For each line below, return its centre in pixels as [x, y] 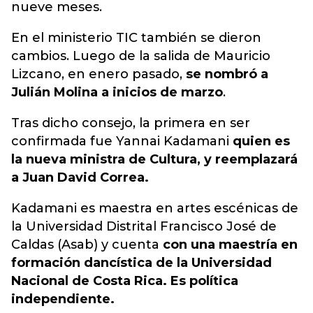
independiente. [63, 299]
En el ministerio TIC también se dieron [136, 38]
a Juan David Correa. [80, 177]
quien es [261, 141]
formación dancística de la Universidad [141, 263]
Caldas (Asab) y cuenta [87, 245]
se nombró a [227, 74]
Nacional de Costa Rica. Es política [125, 281]
